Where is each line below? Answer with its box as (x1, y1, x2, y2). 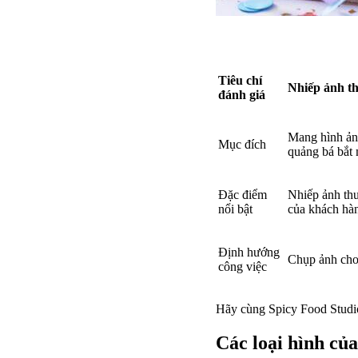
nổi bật (218, 201, 253, 216)
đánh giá (218, 87, 265, 101)
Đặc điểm (218, 187, 267, 201)
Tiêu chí (218, 73, 262, 87)
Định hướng (218, 245, 280, 259)
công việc (218, 259, 267, 273)
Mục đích (218, 137, 266, 151)
